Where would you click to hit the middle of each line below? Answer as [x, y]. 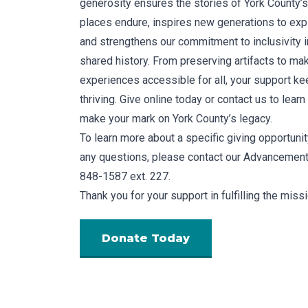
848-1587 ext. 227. [125, 177]
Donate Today [146, 239]
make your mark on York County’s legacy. [176, 119]
